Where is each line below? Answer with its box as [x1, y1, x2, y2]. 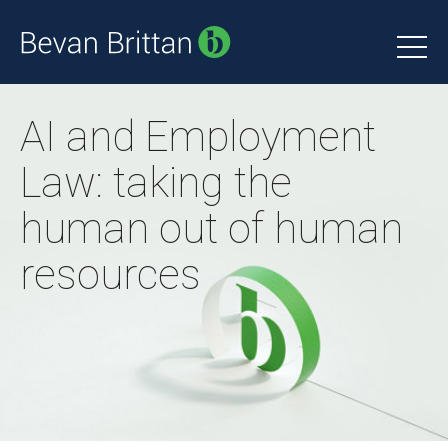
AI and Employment [20, 112, 376, 161]
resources [20, 250, 201, 299]
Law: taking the [20, 158, 292, 207]
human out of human [20, 204, 403, 253]
